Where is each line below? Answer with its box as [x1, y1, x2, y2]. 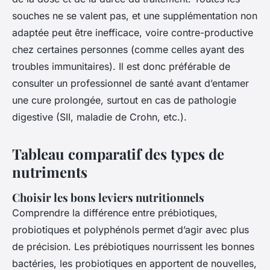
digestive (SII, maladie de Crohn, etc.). [12, 110, 187, 123]
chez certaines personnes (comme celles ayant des [12, 43, 244, 55]
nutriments [12, 162, 87, 181]
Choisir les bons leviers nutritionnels [12, 189, 204, 205]
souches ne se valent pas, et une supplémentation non [12, 9, 257, 22]
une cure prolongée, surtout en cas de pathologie [12, 93, 236, 106]
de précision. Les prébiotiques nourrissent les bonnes [12, 240, 254, 253]
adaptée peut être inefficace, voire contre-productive [12, 26, 253, 39]
